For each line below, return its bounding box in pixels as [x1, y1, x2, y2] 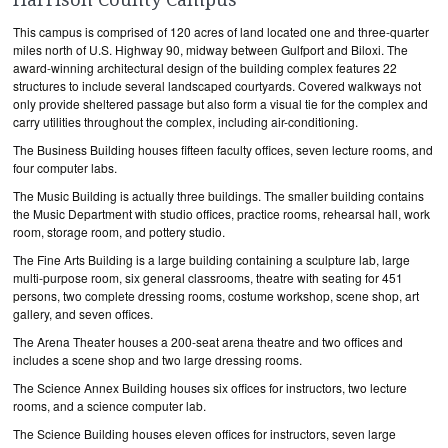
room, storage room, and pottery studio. [13, 223, 225, 240]
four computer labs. [13, 159, 117, 176]
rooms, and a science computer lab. [13, 397, 206, 414]
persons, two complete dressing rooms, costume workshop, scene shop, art [13, 287, 419, 304]
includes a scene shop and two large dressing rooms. [13, 351, 302, 368]
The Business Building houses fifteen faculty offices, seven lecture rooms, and [13, 141, 433, 158]
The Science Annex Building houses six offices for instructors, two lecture [13, 379, 407, 396]
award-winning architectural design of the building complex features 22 [13, 59, 397, 76]
